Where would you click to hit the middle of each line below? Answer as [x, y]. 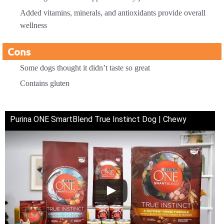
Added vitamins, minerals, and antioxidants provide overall [113, 12]
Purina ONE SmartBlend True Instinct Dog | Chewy [98, 119]
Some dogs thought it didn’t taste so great [85, 67]
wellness [33, 25]
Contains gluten [45, 83]
